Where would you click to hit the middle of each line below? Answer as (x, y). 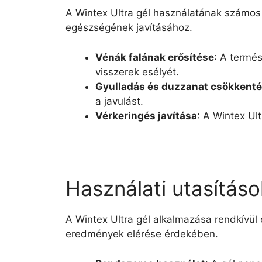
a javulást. (119, 101)
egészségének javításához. (129, 27)
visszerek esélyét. (137, 72)
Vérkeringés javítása (146, 116)
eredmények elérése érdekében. (142, 234)
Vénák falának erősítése (155, 57)
